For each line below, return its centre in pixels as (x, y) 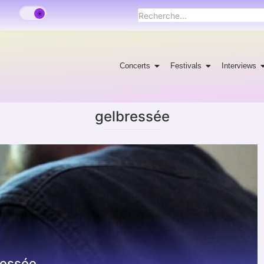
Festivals (186, 65)
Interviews (239, 65)
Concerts (135, 65)
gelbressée (132, 116)
